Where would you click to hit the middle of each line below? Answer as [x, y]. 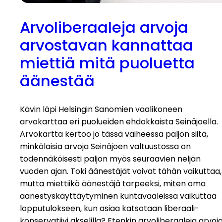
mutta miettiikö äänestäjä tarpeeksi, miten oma [113, 183]
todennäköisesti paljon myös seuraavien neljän [110, 159]
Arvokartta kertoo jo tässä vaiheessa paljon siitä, [114, 134]
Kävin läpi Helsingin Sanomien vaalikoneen [101, 109]
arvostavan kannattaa [107, 46]
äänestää [57, 81]
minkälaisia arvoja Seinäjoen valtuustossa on [105, 146]
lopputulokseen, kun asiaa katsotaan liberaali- [110, 208]
